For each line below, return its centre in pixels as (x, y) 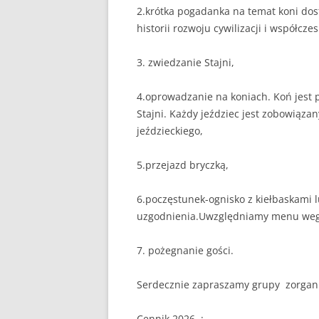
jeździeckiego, (170, 131)
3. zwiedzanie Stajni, (185, 62)
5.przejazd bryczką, (183, 165)
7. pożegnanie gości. (185, 250)
